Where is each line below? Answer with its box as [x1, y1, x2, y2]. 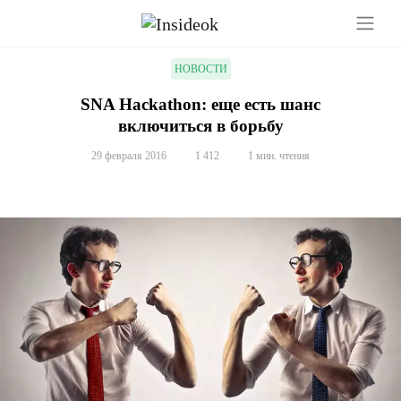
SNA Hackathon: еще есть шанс [81, 95, 320, 115]
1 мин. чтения [248, 149, 310, 163]
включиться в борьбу [117, 116, 284, 136]
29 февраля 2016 [91, 149, 166, 163]
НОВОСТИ [174, 63, 227, 76]
